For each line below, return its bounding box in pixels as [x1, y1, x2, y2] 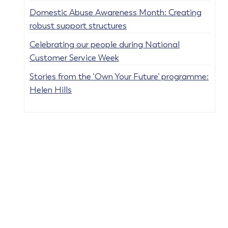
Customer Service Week [29, 52, 119, 63]
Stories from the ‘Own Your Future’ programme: [29, 71, 209, 81]
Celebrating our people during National [29, 39, 180, 49]
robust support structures [29, 20, 127, 31]
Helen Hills [29, 84, 72, 95]
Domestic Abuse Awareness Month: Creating [29, 7, 202, 17]
